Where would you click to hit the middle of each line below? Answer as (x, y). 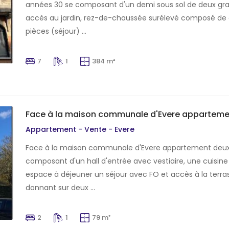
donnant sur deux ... (60, 188)
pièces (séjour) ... (56, 31)
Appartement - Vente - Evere (80, 130)
